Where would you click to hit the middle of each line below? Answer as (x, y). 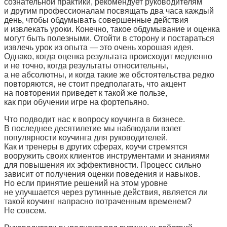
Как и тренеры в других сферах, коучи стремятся (96, 147)
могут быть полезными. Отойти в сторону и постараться (109, 39)
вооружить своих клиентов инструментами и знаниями (107, 156)
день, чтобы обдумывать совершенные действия (96, 20)
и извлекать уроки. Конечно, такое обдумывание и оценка (112, 29)
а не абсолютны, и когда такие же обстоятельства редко (109, 75)
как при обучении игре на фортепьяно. (77, 102)
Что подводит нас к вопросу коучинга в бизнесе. (94, 120)
